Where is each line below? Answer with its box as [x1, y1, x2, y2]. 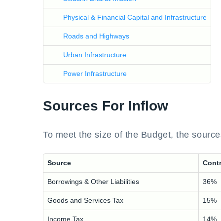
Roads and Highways [63, 32, 129, 40]
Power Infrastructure [63, 70, 127, 77]
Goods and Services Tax [47, 196, 123, 204]
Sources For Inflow [43, 98, 168, 113]
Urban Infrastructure [63, 51, 126, 59]
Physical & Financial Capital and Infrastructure [63, 13, 207, 21]
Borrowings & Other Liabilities [47, 178, 139, 185]
